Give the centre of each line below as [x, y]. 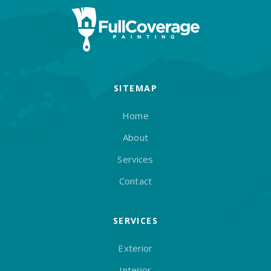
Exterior [135, 248]
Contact [135, 181]
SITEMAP [135, 88]
